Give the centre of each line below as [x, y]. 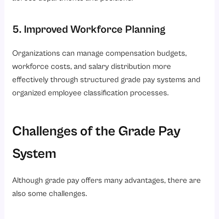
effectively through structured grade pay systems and [107, 80]
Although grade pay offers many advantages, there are [107, 181]
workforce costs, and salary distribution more [92, 66]
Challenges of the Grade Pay [97, 131]
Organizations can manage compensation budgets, [100, 53]
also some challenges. [50, 194]
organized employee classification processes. [91, 93]
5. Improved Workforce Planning [89, 30]
